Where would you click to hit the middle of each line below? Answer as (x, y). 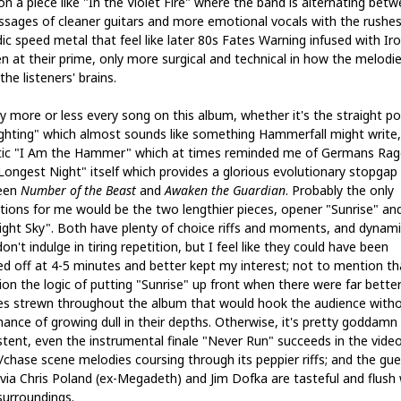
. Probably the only (339, 190)
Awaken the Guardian (225, 190)
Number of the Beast (78, 190)
